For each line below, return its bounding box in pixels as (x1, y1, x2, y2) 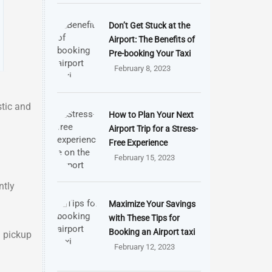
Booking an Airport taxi (108, 227, 195, 237)
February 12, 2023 (114, 242, 175, 251)
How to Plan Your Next (108, 110, 194, 120)
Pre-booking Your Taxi (108, 49, 191, 58)
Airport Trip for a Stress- (108, 124, 198, 134)
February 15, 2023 (114, 153, 175, 162)
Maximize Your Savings (108, 199, 195, 209)
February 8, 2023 (114, 64, 171, 73)
